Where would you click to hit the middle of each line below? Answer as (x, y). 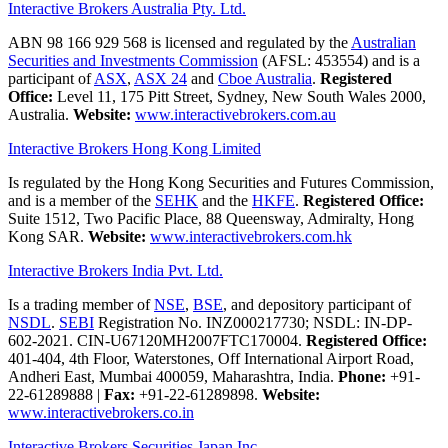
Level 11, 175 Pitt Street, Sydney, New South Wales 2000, (239, 96)
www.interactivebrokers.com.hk (251, 236)
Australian (383, 42)
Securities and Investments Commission (133, 60)
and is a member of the (81, 200)
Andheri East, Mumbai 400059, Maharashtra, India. (173, 376)
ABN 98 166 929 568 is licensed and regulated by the (179, 42)
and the (225, 200)
